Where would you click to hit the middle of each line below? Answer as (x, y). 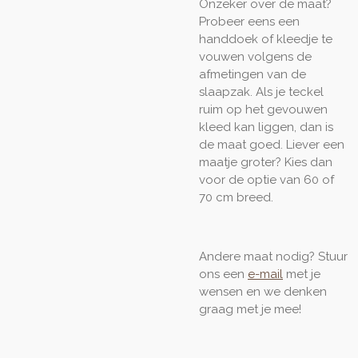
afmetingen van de (253, 74)
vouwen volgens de (255, 56)
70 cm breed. (236, 197)
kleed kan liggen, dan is (266, 127)
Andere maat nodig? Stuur (273, 256)
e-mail (265, 274)
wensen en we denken (263, 291)
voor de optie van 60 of (267, 179)
